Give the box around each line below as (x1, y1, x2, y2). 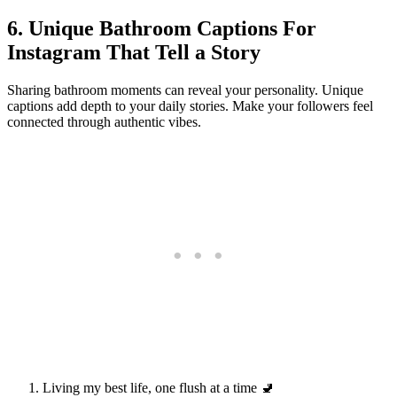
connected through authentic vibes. (7, 114, 201, 130)
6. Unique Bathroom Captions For (7, 17, 316, 41)
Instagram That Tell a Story (7, 41, 261, 65)
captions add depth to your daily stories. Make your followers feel (7, 98, 373, 114)
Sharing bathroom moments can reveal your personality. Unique (7, 82, 363, 98)
